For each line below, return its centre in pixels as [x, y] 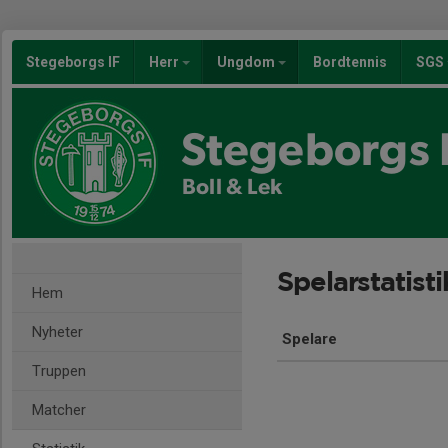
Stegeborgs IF [73, 62]
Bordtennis [350, 62]
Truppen [59, 371]
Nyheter [57, 332]
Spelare [309, 339]
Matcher [59, 410]
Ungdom [247, 62]
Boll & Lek [232, 187]
